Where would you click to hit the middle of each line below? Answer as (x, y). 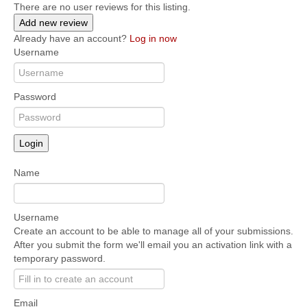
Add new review (53, 22)
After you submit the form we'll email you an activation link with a (153, 244)
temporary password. (60, 258)
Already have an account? (72, 38)
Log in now (153, 38)
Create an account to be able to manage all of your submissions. (153, 231)
